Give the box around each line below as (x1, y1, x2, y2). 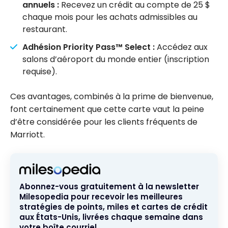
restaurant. (22, 23, 67, 35)
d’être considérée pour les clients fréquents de (10, 116, 197, 128)
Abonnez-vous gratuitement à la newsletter (19, 181, 199, 192)
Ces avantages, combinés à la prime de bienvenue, (10, 90, 213, 102)
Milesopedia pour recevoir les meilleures (19, 191, 183, 202)
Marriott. (10, 128, 45, 140)
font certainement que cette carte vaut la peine (10, 103, 204, 115)
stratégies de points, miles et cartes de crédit (19, 201, 208, 212)
